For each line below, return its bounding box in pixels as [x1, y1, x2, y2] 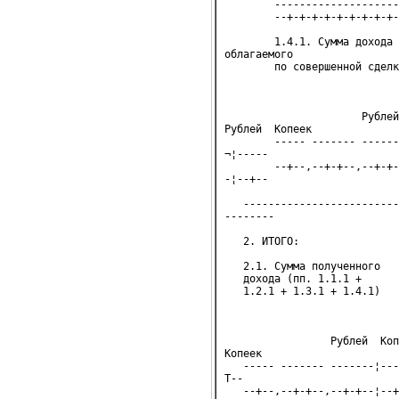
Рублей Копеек [224, 123, 312, 135]
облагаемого [224, 48, 293, 61]
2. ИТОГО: [224, 235, 299, 248]
